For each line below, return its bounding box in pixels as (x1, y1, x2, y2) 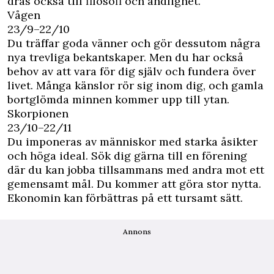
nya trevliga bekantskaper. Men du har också (7, 50, 243, 65)
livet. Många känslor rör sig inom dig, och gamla (7, 78, 264, 93)
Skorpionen (7, 106, 68, 121)
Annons (123, 227, 151, 237)
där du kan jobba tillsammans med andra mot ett (7, 163, 264, 177)
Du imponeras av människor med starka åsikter (7, 135, 257, 149)
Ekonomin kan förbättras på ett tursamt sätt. (7, 191, 243, 206)
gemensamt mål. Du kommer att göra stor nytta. (7, 177, 261, 191)
